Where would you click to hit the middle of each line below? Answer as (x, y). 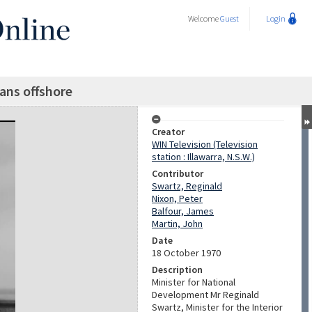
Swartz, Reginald (187, 186)
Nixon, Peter (177, 198)
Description (177, 270)
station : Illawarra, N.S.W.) (203, 157)
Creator (168, 132)
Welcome (204, 18)
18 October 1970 (186, 253)
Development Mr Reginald (205, 295)
